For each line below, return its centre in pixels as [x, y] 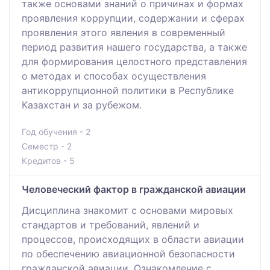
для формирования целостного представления [134, 61]
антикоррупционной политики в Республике [128, 90]
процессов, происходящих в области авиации [133, 239]
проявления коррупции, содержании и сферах [133, 18]
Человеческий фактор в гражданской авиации [134, 189]
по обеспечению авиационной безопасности [128, 253]
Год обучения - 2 [56, 131]
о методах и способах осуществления [114, 76]
